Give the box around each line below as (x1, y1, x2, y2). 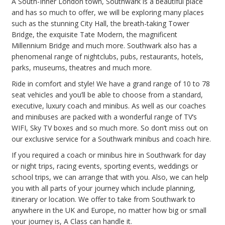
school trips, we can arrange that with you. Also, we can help (12, 172, 208, 182)
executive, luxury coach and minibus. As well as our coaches (12, 100, 206, 110)
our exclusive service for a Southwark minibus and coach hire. (12, 134, 211, 144)
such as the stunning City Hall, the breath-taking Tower (12, 18, 189, 28)
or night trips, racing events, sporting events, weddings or (12, 161, 198, 171)
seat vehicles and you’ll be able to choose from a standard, (12, 89, 203, 99)
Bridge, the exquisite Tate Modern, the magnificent (12, 29, 177, 39)
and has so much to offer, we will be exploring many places (12, 7, 204, 17)
